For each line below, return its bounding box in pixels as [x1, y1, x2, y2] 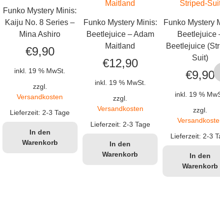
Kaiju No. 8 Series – [5, 18, 75, 27]
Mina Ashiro [19, 29, 61, 38]
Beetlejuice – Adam [86, 29, 154, 38]
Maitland [105, 41, 136, 50]
